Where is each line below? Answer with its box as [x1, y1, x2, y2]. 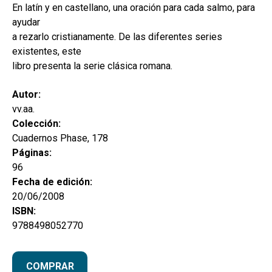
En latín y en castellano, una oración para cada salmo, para [12, 2, 255, 14]
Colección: [12, 118, 61, 130]
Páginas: [12, 147, 52, 159]
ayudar [12, 16, 40, 29]
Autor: [12, 89, 41, 101]
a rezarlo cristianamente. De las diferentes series [12, 31, 222, 43]
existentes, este [12, 46, 81, 58]
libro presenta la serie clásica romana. [12, 60, 172, 72]
